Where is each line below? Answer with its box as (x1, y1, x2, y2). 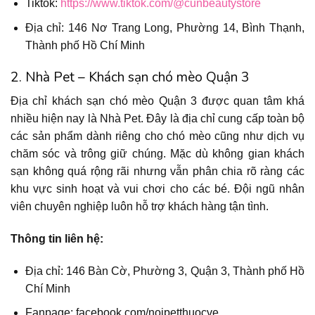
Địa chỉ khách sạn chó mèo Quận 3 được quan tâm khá (11, 95, 304, 108)
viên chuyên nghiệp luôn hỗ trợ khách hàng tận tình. (11, 200, 269, 213)
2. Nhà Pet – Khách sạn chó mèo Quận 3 (11, 67, 250, 86)
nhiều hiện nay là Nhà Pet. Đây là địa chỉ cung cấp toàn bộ (11, 112, 304, 125)
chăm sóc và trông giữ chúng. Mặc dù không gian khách (11, 148, 304, 160)
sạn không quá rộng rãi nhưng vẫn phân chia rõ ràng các (11, 165, 304, 178)
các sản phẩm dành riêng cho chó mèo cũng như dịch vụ (11, 130, 304, 143)
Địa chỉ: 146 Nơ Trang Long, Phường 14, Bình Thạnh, (25, 21, 304, 34)
